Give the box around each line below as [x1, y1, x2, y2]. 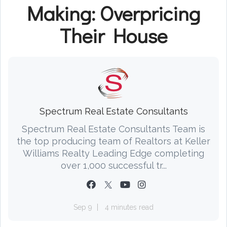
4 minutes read [105, 203, 154, 211]
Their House [60, 21, 167, 49]
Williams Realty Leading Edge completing [23, 147, 204, 159]
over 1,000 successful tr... [60, 160, 167, 171]
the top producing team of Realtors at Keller [17, 135, 210, 146]
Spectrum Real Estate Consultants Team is [22, 123, 205, 134]
